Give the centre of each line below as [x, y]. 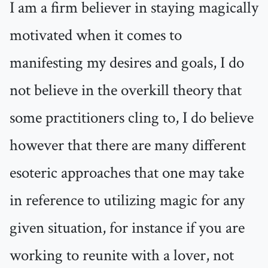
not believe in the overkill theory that [126, 91]
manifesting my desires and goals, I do [127, 63]
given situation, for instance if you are [127, 228]
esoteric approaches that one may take [127, 173]
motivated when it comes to [96, 36]
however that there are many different [128, 146]
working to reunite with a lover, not [122, 256]
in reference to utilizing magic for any [127, 201]
